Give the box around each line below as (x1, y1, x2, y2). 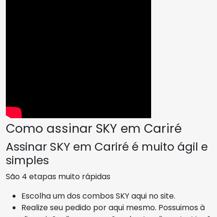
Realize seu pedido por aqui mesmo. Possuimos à (21, 202, 205, 214)
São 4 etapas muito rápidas (6, 171, 110, 183)
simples (6, 152, 49, 169)
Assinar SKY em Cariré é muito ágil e (6, 139, 208, 155)
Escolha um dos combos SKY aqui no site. (21, 190, 175, 202)
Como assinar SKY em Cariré (6, 120, 182, 138)
